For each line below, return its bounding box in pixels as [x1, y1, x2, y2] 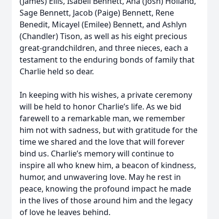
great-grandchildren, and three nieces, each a [20, 43, 188, 53]
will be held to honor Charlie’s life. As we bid [20, 101, 181, 112]
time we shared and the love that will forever [20, 136, 185, 147]
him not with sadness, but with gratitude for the [20, 125, 197, 135]
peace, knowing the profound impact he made [20, 183, 191, 194]
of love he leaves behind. [20, 207, 110, 218]
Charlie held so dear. [20, 66, 96, 77]
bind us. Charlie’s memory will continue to [20, 148, 174, 159]
